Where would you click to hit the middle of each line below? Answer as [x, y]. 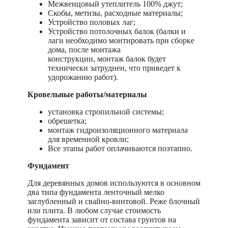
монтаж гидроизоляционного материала [118, 130]
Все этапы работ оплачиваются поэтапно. [120, 148]
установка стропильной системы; [106, 111]
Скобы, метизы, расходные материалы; [115, 13]
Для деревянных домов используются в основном [114, 183]
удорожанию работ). [83, 77]
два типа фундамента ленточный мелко [96, 192]
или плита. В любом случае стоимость [94, 210]
